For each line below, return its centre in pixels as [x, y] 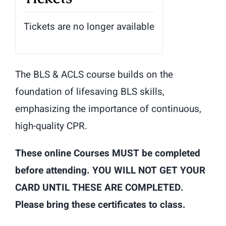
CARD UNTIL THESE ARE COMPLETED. [99, 187]
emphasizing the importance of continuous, [108, 109]
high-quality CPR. [51, 126]
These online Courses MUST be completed [108, 153]
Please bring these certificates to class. [100, 205]
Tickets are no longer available [89, 26]
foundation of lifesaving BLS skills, [90, 92]
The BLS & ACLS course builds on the [94, 74]
